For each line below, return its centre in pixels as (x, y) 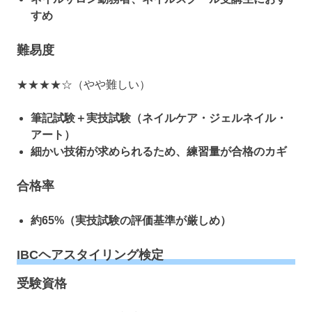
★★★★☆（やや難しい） (84, 85)
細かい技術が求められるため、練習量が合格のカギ (159, 152)
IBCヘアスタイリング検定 (90, 255)
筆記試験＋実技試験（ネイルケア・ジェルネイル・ (159, 118)
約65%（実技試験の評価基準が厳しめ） (131, 221)
